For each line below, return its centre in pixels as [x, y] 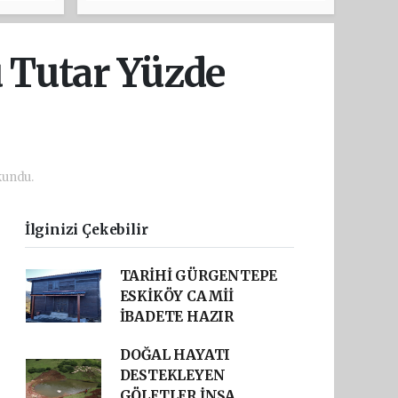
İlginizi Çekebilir [86, 229]
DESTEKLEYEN [172, 375]
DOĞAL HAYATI [175, 354]
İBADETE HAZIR [177, 316]
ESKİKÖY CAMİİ [177, 296]
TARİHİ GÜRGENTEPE [199, 275]
